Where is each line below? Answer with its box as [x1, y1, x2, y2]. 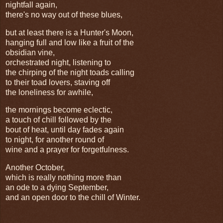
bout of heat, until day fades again [5, 125, 124, 134]
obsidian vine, [5, 48, 55, 57]
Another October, [5, 163, 67, 172]
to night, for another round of [5, 135, 106, 144]
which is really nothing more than [5, 173, 123, 182]
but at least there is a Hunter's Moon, [5, 28, 133, 37]
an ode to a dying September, [5, 183, 109, 192]
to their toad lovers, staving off [5, 78, 112, 87]
